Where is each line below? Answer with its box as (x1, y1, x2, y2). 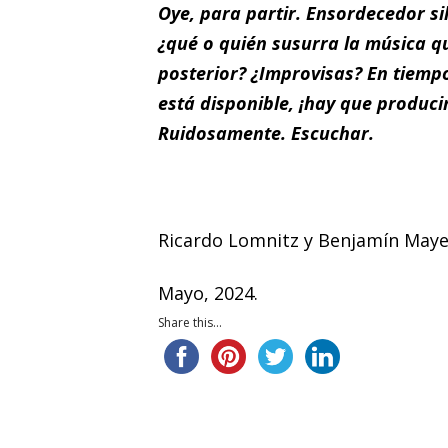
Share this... (157, 313, 222, 331)
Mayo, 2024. (157, 281, 258, 306)
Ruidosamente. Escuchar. (157, 120, 379, 145)
